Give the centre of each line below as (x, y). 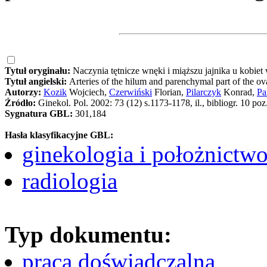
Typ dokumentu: (88, 234)
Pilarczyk (204, 92)
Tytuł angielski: (37, 81)
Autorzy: (24, 92)
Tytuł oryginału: (39, 70)
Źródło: (21, 103)
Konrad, (239, 92)
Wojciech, (88, 92)
